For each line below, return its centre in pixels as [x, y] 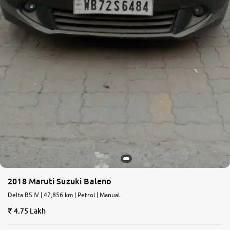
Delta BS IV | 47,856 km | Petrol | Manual [64, 195]
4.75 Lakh [30, 210]
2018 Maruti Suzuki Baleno [60, 181]
